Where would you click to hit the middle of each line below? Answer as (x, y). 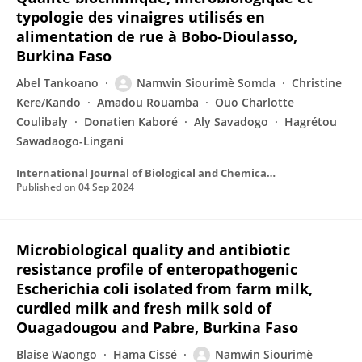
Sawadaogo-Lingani (70, 141)
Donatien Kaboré (131, 122)
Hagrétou (311, 122)
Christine (317, 83)
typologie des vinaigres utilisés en (141, 17)
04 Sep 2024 (106, 187)
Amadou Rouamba (148, 102)
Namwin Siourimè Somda (206, 83)
